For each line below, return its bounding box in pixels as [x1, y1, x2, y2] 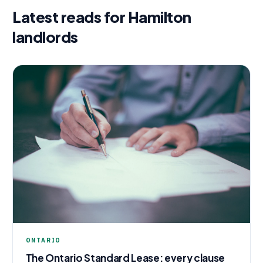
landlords [12, 28, 78, 47]
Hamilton [127, 8, 191, 27]
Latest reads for [12, 8, 128, 27]
